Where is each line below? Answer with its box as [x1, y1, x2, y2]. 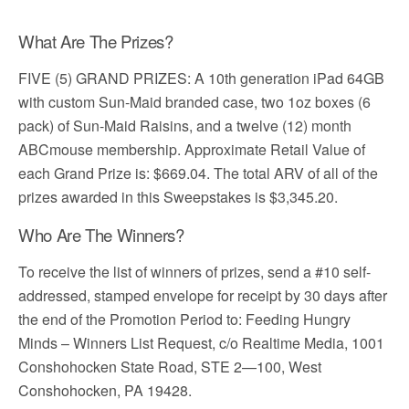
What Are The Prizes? [18, 29, 173, 53]
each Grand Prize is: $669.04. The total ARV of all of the [18, 163, 378, 184]
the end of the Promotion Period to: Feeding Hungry [18, 309, 351, 330]
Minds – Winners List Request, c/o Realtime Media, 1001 [18, 332, 384, 353]
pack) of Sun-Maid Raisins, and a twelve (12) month [18, 115, 351, 136]
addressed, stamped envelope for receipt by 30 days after [18, 285, 387, 306]
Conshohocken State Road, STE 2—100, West [18, 356, 321, 377]
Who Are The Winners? [18, 223, 184, 246]
